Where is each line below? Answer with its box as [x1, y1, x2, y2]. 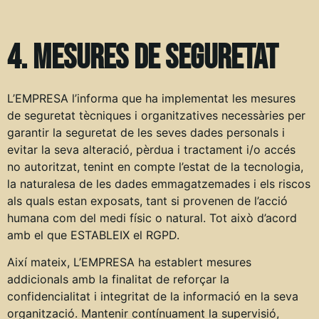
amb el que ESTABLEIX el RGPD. [7, 228, 179, 243]
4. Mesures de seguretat [7, 38, 278, 79]
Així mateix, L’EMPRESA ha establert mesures [7, 255, 251, 270]
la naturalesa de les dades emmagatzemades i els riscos [7, 177, 310, 192]
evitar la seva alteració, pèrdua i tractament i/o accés [7, 142, 296, 157]
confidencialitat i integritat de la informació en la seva [7, 289, 298, 304]
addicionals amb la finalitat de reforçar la [7, 272, 229, 287]
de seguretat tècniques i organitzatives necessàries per [7, 108, 305, 123]
